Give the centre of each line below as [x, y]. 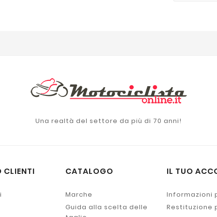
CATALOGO [89, 171]
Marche [79, 195]
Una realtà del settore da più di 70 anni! [108, 121]
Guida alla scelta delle [106, 207]
